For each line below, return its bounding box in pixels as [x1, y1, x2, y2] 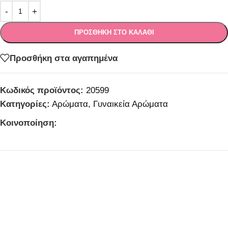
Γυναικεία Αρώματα [93, 99, 168, 109]
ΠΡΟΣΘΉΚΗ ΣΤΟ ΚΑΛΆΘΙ [74, 28, 154, 37]
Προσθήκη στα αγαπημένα [10, 53, 118, 63]
